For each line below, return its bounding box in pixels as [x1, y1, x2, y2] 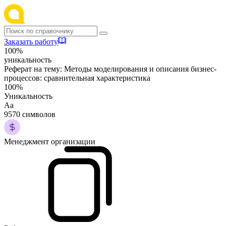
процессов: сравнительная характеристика [4, 74, 150, 82]
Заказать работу [4, 37, 58, 46]
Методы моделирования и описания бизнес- [64, 65, 216, 73]
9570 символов [4, 110, 55, 119]
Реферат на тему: [4, 65, 64, 73]
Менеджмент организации [4, 137, 95, 146]
